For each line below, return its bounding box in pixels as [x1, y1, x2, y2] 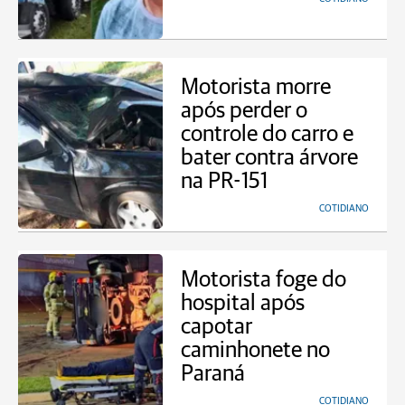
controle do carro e [181, 123, 353, 146]
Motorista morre [181, 76, 331, 99]
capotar [181, 316, 252, 338]
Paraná [181, 363, 245, 385]
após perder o [181, 99, 307, 122]
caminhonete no [181, 339, 330, 362]
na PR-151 [181, 170, 268, 193]
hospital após [181, 292, 305, 315]
